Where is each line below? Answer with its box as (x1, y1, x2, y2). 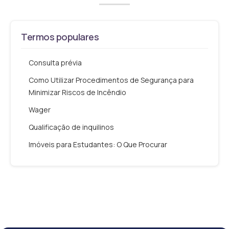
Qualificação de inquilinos (29, 122, 114, 132)
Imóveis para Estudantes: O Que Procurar (29, 139, 167, 149)
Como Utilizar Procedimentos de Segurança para (29, 75, 194, 85)
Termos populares (21, 30, 99, 43)
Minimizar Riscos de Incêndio (29, 87, 126, 97)
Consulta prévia (29, 57, 82, 67)
